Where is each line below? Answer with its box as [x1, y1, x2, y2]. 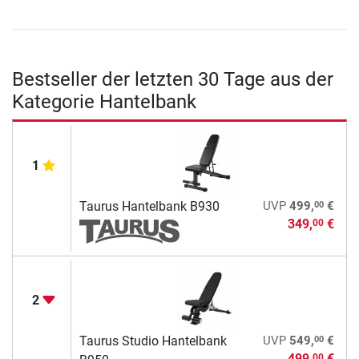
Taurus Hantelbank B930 [79, 199, 220, 215]
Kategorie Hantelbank [12, 91, 196, 114]
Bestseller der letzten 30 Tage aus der [12, 68, 333, 91]
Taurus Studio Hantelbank [79, 333, 227, 349]
